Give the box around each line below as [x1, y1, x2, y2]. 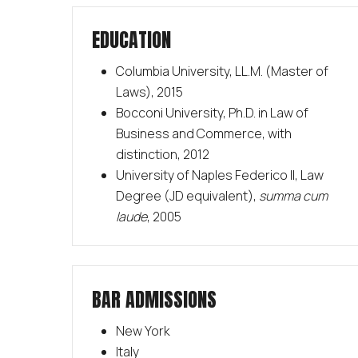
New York [115, 321, 170, 340]
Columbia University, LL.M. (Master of [115, 62, 328, 81]
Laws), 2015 [115, 83, 183, 101]
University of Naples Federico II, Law [115, 166, 324, 185]
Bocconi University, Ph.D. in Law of [115, 104, 308, 122]
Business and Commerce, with [115, 125, 292, 143]
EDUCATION [91, 26, 171, 55]
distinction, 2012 [115, 145, 209, 164]
